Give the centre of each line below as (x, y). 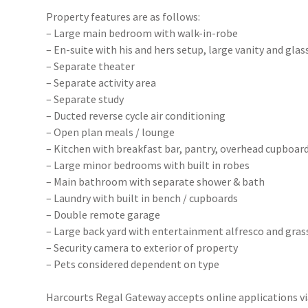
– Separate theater (91, 66)
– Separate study (85, 99)
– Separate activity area (101, 82)
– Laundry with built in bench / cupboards (142, 198)
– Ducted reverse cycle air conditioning (136, 115)
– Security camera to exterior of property (142, 247)
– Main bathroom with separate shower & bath (156, 181)
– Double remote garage (103, 214)
